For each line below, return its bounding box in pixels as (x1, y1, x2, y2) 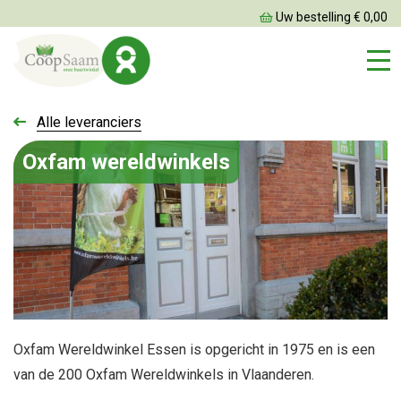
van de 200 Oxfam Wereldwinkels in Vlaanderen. (13, 365, 314, 383)
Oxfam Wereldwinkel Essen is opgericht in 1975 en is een (13, 340, 375, 358)
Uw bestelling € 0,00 (273, 10, 388, 24)
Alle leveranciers (37, 113, 141, 131)
